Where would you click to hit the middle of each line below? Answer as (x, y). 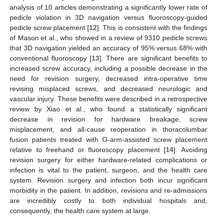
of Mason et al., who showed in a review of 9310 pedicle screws (108, 38)
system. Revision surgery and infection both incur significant (108, 180)
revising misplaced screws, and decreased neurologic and (108, 89)
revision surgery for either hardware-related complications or (108, 160)
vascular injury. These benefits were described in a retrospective (108, 99)
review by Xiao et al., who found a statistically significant (108, 109)
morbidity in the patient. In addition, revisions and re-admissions (108, 191)
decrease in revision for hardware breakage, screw (108, 119)
